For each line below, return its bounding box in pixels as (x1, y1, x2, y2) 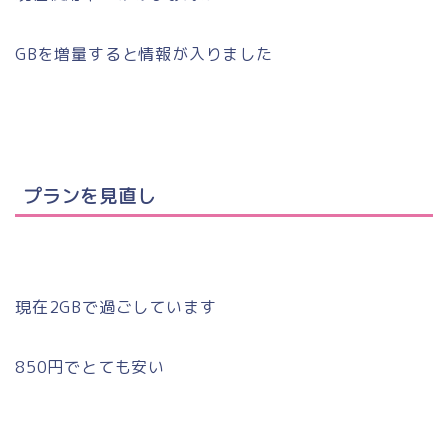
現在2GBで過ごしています (15, 296, 217, 319)
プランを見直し (23, 182, 156, 210)
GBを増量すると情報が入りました (15, 42, 273, 65)
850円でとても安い (15, 356, 165, 379)
